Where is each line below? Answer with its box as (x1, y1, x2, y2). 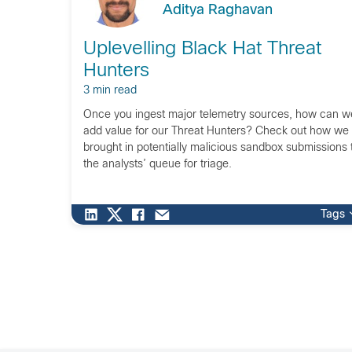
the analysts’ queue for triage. (82, 159, 232, 170)
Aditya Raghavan (162, 3, 273, 17)
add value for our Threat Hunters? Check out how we (82, 126, 349, 137)
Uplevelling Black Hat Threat (82, 40, 321, 58)
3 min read (82, 85, 137, 96)
